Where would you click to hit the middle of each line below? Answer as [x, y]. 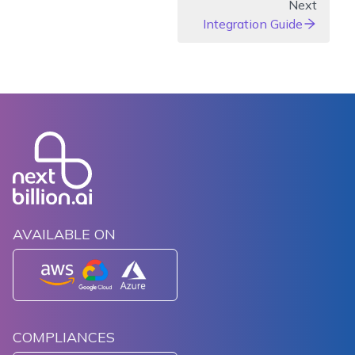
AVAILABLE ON [64, 235]
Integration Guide [253, 24]
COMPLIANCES [64, 338]
